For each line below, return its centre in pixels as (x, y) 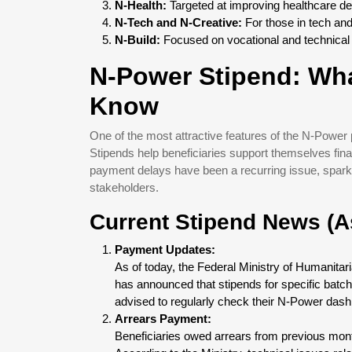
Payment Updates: (165, 249)
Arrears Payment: (163, 319)
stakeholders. (124, 187)
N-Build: (137, 40)
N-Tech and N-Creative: (178, 22)
